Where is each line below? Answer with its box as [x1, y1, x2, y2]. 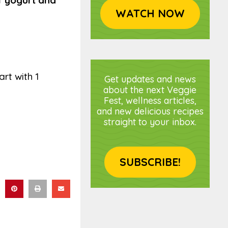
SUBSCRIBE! [119, 155, 181, 169]
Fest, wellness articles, [103, 95, 196, 107]
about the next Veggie [103, 84, 197, 96]
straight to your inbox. [103, 116, 196, 128]
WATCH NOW [115, 7, 185, 20]
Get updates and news [104, 73, 196, 85]
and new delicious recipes [96, 105, 204, 118]
